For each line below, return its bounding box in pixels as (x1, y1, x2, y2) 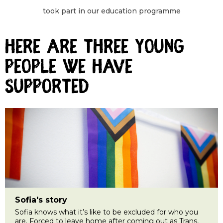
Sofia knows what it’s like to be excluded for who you (15, 207, 198, 217)
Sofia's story (15, 195, 67, 205)
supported (5, 77, 89, 99)
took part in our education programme (42, 6, 181, 15)
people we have (5, 57, 132, 79)
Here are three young (5, 37, 184, 59)
